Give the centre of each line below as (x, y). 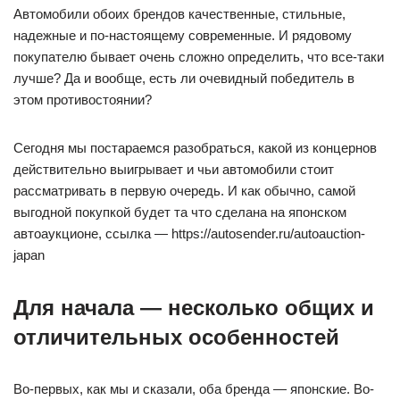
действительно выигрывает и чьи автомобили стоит (174, 169)
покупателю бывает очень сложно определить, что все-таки (199, 56)
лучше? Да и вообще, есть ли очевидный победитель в (184, 78)
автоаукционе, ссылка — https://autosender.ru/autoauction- (189, 233)
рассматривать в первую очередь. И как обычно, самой (184, 190)
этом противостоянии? (83, 99)
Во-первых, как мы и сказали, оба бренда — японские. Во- (194, 388)
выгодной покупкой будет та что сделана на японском (180, 212)
